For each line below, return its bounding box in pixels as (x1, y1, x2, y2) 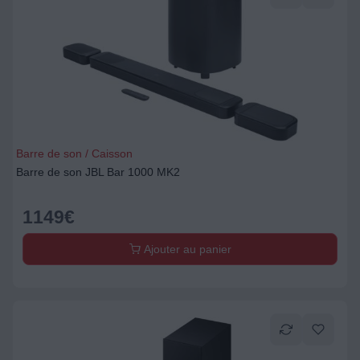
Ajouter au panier (140, 243, 231, 256)
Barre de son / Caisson (16, 147, 133, 160)
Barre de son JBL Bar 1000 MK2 (16, 166, 180, 178)
